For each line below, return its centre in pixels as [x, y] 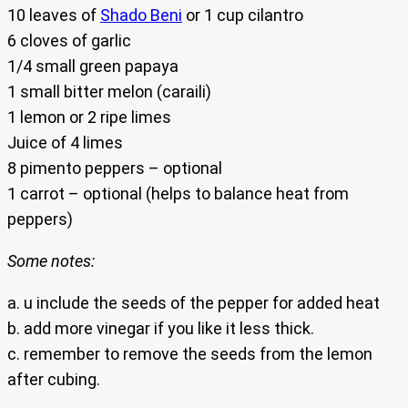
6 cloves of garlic [69, 40]
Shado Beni [141, 15]
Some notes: [51, 260]
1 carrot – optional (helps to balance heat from [178, 193]
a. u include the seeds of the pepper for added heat [194, 302]
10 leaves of [54, 15]
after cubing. [54, 379]
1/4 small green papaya [93, 66]
